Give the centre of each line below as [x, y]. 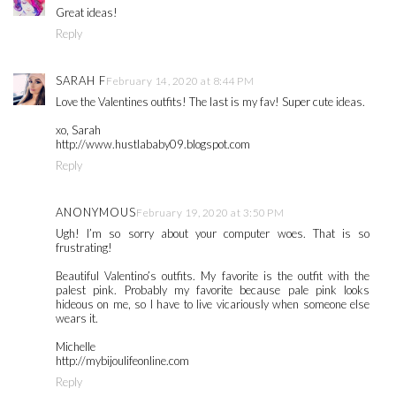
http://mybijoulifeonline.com [122, 361]
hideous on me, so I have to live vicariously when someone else [213, 305]
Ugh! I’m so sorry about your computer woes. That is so [213, 234]
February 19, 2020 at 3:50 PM [210, 213]
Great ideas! [87, 13]
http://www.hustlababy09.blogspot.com [153, 145]
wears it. [77, 319]
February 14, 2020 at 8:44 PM [180, 81]
